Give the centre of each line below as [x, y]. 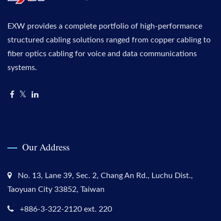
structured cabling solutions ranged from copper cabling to [109, 40]
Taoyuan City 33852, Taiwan [56, 190]
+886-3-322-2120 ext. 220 [66, 209]
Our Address [46, 147]
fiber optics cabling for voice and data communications [102, 54]
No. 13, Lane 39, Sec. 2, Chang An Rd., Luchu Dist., [105, 176]
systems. [22, 68]
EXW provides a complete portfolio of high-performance [105, 26]
